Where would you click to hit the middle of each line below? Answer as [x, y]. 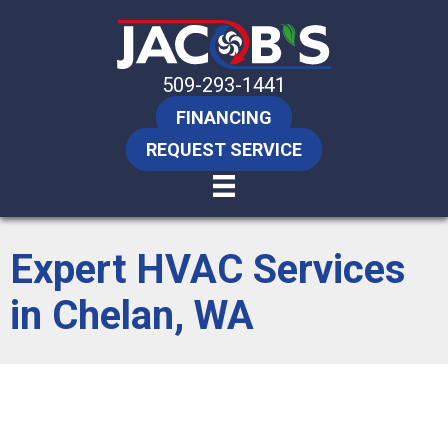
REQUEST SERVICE [224, 149]
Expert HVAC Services [208, 269]
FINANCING [224, 117]
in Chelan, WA [132, 315]
